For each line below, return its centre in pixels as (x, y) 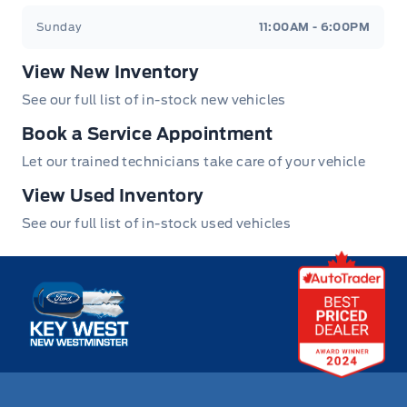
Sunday (60, 26)
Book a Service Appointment (148, 134)
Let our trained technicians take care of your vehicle (194, 161)
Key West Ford (77, 287)
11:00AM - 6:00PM (314, 26)
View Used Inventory (113, 195)
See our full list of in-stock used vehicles (157, 223)
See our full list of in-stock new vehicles (154, 99)
